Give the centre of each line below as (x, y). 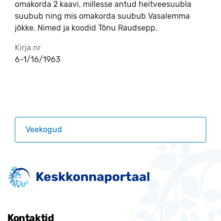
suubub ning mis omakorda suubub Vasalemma (102, 16)
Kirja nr (28, 47)
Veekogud (44, 129)
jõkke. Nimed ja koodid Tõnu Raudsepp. (86, 28)
